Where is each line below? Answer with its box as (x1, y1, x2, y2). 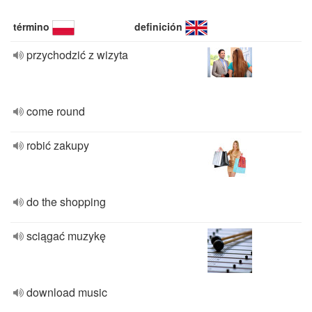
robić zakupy (26, 137, 89, 153)
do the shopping (26, 194, 106, 210)
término (13, 19, 49, 33)
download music (26, 284, 107, 300)
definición (134, 19, 183, 33)
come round (26, 103, 85, 119)
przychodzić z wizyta (26, 47, 128, 63)
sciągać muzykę (26, 228, 106, 244)
